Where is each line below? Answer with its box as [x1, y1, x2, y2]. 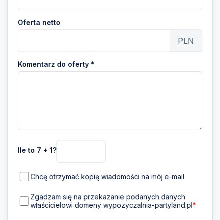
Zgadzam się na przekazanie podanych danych [30, 192, 186, 201]
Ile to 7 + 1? [18, 145, 56, 154]
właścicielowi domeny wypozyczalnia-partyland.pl [30, 201, 193, 210]
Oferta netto [18, 18, 60, 27]
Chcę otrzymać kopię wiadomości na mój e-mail [30, 172, 185, 181]
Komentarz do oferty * [18, 60, 94, 68]
